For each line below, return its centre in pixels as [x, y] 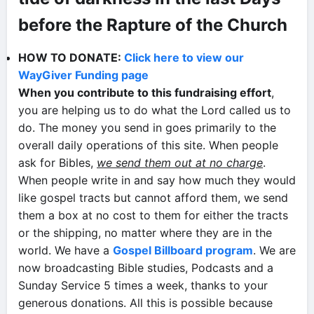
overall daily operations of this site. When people [148, 145]
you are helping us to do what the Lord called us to [155, 110]
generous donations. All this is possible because [145, 302]
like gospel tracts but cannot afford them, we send [153, 197]
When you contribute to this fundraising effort [145, 92]
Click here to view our [184, 57]
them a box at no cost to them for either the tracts [153, 215]
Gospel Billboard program [183, 250]
